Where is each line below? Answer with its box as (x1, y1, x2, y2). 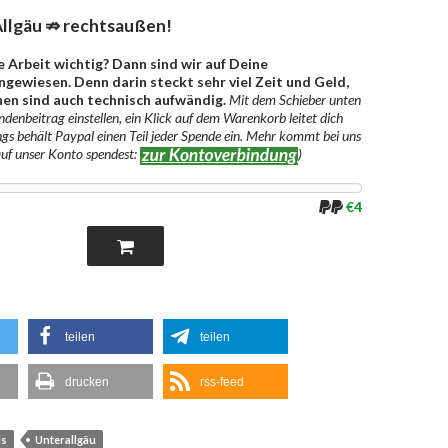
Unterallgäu (35, 432, 96, 446)
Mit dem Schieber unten (229, 91, 361, 109)
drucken (65, 374, 109, 389)
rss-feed (200, 374, 244, 389)
